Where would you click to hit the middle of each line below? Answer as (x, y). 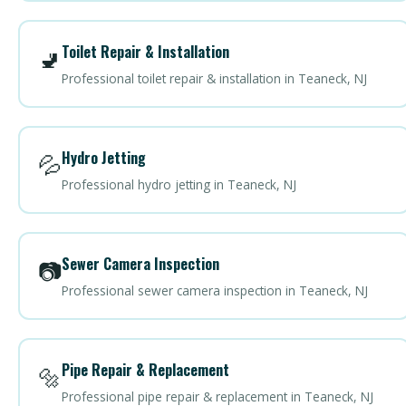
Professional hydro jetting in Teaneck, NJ (179, 184)
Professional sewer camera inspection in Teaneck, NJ (214, 290)
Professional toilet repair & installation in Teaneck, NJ (214, 78)
